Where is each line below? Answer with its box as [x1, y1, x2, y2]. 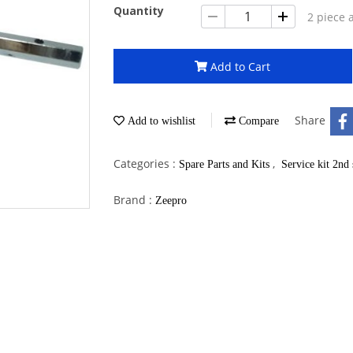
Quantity [113, 3, 164, 18]
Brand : [113, 191, 155, 207]
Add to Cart [210, 58, 271, 74]
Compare [236, 115, 279, 127]
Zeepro [155, 194, 187, 206]
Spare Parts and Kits [179, 158, 273, 170]
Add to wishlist [124, 115, 195, 127]
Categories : [113, 155, 179, 171]
